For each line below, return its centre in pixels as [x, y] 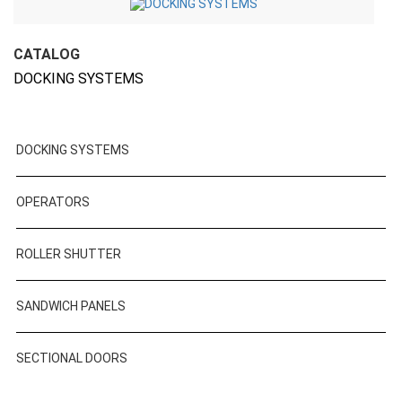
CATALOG [47, 54]
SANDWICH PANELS [71, 306]
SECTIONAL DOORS [72, 358]
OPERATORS [53, 202]
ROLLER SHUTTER [69, 254]
